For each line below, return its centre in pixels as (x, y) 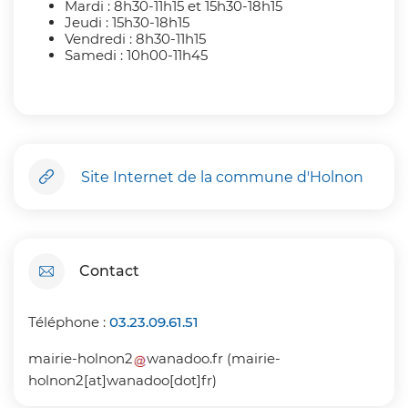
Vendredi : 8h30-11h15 (135, 39)
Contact (109, 271)
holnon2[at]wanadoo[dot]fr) (122, 381)
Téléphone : (69, 322)
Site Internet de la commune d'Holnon (222, 177)
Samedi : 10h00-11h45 (136, 56)
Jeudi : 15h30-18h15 (127, 23)
